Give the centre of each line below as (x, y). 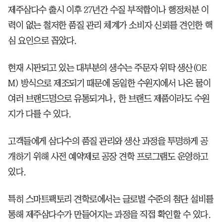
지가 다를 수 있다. (40, 114)
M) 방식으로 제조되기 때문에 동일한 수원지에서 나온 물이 (109, 83)
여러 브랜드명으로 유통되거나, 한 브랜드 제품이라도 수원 (109, 98)
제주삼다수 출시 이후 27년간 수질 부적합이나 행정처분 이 (108, 10)
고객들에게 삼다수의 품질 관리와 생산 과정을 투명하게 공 (108, 141)
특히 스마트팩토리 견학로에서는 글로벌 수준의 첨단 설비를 (111, 199)
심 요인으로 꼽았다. (42, 40)
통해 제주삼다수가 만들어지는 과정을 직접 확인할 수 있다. (109, 214)
